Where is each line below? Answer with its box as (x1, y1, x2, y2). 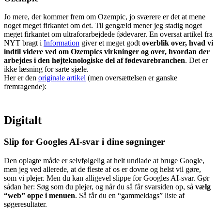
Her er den (4, 74, 38, 82)
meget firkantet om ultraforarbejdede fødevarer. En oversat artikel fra (4, 30, 213, 39)
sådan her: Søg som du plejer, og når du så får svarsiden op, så (4, 182, 195, 191)
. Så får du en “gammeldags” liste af (75, 191, 185, 200)
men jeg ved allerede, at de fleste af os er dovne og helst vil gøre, (4, 165, 201, 173)
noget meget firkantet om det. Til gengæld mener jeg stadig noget (4, 21, 202, 30)
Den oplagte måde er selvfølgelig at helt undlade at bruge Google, (4, 156, 204, 165)
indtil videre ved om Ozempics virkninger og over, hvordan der (4, 47, 210, 56)
